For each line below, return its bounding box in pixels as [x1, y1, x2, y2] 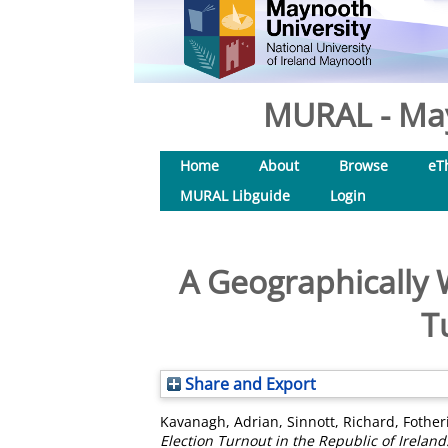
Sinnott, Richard [287, 412, 395, 431]
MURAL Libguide [180, 186, 290, 205]
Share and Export [181, 373, 316, 395]
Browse [339, 156, 388, 175]
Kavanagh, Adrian [160, 412, 279, 431]
